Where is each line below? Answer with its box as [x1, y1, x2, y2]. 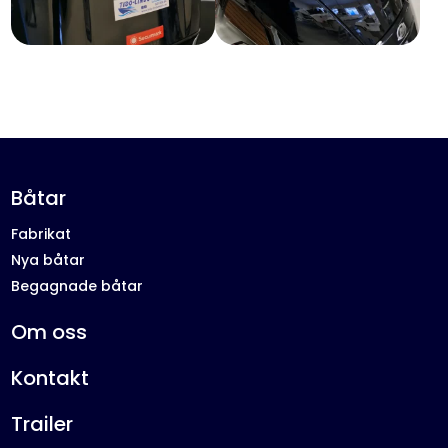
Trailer [11, 410, 74, 439]
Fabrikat [11, 224, 72, 245]
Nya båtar [11, 250, 86, 271]
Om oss [11, 318, 88, 347]
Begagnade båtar [11, 276, 144, 297]
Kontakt [11, 364, 90, 393]
